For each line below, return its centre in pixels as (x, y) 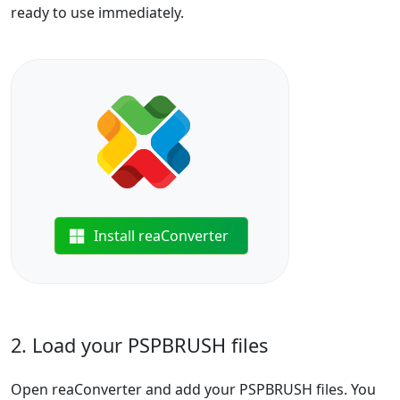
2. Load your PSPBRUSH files (139, 345)
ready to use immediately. (97, 12)
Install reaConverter (162, 236)
